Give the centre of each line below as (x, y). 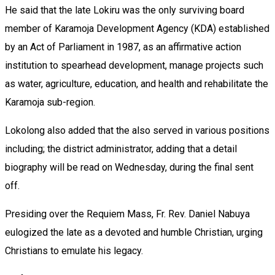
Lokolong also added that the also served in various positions (137, 130)
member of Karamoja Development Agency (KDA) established (137, 28)
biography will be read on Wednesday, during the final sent (129, 167)
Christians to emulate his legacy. (74, 250)
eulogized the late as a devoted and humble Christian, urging (134, 232)
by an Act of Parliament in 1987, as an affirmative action (123, 47)
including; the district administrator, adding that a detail (121, 149)
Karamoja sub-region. (50, 102)
